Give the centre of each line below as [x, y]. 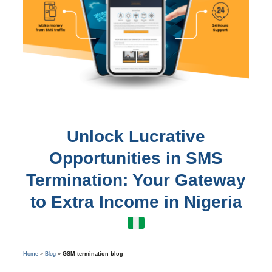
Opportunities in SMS [136, 158]
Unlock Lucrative [136, 137]
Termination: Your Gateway [136, 180]
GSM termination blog [93, 254]
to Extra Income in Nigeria [136, 202]
